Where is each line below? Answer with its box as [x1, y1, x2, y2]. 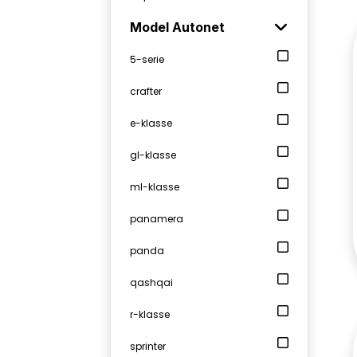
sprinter [130, 339, 166, 353]
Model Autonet [130, 18, 225, 35]
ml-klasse [130, 180, 179, 194]
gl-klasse [130, 148, 176, 162]
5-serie [130, 53, 164, 66]
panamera [130, 212, 183, 226]
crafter [130, 84, 162, 98]
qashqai [130, 276, 173, 289]
